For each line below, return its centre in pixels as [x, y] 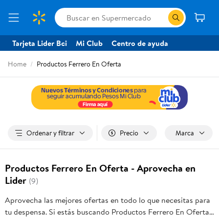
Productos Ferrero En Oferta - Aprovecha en [100, 168]
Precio [129, 133]
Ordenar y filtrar [50, 133]
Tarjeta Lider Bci [40, 43]
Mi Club [89, 43]
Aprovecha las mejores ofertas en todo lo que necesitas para [108, 200]
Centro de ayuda [140, 43]
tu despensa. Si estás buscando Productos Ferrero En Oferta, [108, 212]
